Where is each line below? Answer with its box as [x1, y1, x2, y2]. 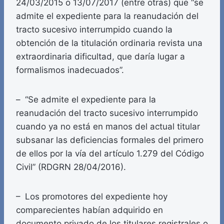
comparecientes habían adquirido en [16, 205, 163, 215]
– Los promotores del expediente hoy [16, 191, 167, 202]
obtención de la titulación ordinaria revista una [16, 38, 202, 48]
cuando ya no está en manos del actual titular [16, 121, 200, 132]
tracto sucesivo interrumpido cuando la [16, 24, 172, 35]
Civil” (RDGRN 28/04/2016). [16, 162, 126, 172]
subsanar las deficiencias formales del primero [16, 135, 203, 145]
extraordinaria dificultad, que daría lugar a [16, 51, 185, 62]
